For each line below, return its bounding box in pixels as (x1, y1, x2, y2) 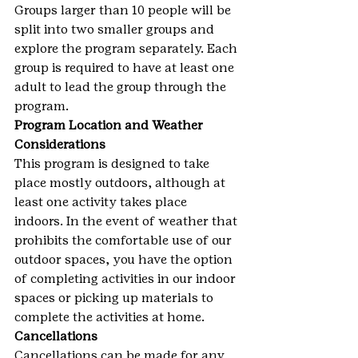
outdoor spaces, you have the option (14, 251, 236, 267)
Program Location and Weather (14, 117, 206, 133)
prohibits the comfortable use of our (14, 232, 235, 248)
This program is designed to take (14, 155, 213, 171)
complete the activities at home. (14, 308, 205, 324)
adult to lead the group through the (14, 78, 229, 94)
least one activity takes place (14, 193, 190, 209)
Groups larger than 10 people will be (14, 2, 234, 18)
